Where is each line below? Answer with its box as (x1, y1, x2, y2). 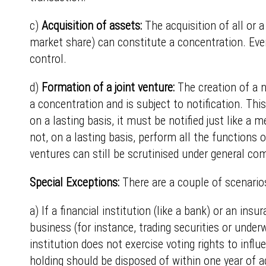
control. (30, 52, 66, 66)
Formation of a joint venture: (42, 80, 175, 94)
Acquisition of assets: (39, 18, 142, 33)
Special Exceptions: (30, 175, 119, 189)
